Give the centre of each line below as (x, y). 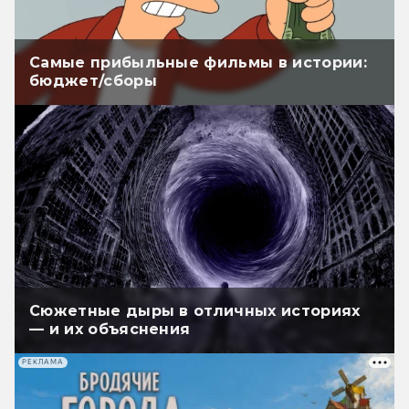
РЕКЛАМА (43, 362)
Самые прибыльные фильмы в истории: (198, 63)
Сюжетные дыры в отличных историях (195, 310)
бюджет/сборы (93, 81)
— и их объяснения (110, 329)
